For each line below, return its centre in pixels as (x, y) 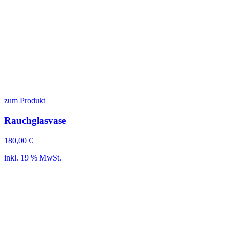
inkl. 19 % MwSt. (33, 157)
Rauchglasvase (35, 120)
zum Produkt (25, 101)
